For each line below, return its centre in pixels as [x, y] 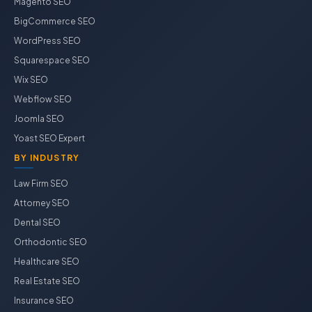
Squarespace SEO [52, 60]
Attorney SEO [42, 203]
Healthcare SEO [47, 262]
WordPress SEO [47, 41]
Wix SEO [31, 80]
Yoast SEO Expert [49, 138]
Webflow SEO [43, 99]
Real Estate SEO [47, 281]
